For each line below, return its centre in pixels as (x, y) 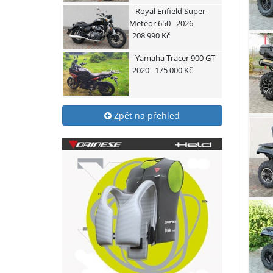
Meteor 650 (150, 23)
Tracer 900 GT (190, 58)
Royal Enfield (158, 11)
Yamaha (150, 58)
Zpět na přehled (146, 115)
